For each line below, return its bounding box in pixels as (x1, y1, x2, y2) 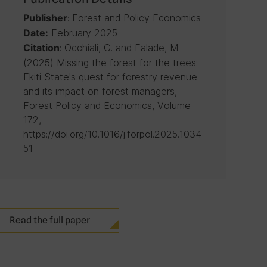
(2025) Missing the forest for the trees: (23, 57, 198, 69)
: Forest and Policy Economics (67, 12, 201, 24)
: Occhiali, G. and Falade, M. (59, 42, 180, 54)
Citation (23, 42, 60, 54)
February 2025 (48, 27, 117, 39)
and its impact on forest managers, (23, 85, 177, 97)
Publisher (23, 13, 67, 24)
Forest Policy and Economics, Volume (23, 100, 191, 111)
